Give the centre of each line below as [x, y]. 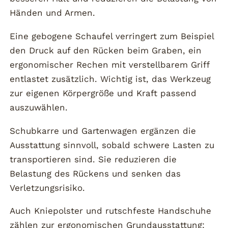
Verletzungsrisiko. [48, 188]
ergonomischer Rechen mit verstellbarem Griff [110, 65]
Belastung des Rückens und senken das [95, 173]
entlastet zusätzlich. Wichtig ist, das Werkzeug [110, 79]
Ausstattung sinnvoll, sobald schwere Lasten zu [112, 145]
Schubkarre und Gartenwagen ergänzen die [103, 131]
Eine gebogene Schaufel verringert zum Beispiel [112, 36]
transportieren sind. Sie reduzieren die [93, 159]
